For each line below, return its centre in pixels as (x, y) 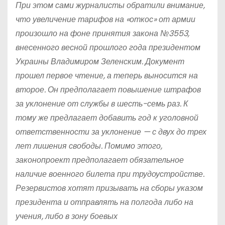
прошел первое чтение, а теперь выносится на (107, 76)
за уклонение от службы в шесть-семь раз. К (102, 104)
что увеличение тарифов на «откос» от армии (105, 19)
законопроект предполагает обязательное (100, 160)
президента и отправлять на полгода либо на (104, 202)
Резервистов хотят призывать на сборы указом (109, 188)
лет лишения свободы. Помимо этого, (89, 146)
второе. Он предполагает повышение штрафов (108, 90)
